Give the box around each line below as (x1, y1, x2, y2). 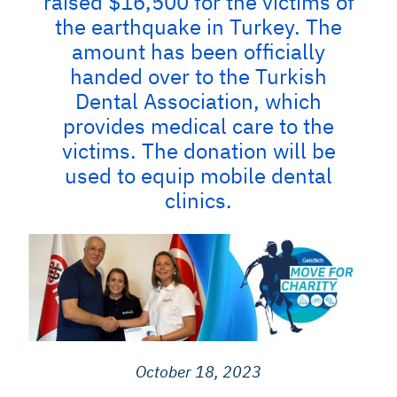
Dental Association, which (75, 87, 322, 115)
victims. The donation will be (61, 136, 336, 165)
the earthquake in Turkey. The (55, 12, 342, 41)
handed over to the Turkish (70, 62, 327, 90)
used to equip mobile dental (65, 161, 332, 190)
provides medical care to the (63, 112, 334, 140)
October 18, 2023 (136, 362, 261, 383)
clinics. (165, 186, 232, 214)
